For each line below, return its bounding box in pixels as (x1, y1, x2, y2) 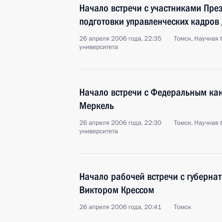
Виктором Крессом (79, 184, 154, 196)
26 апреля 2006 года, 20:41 (79, 203, 162, 212)
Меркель (79, 100, 114, 111)
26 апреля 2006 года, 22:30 (79, 118, 162, 127)
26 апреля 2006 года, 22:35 (79, 34, 162, 43)
